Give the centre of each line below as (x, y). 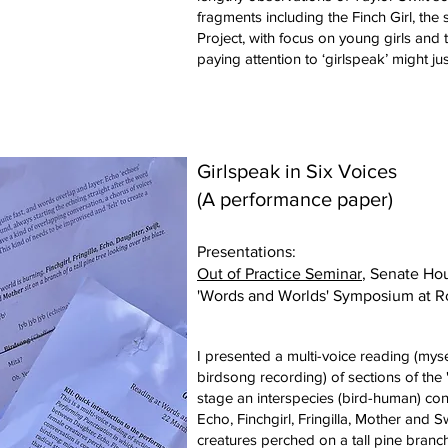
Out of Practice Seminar (279, 273)
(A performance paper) (295, 199)
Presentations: (246, 251)
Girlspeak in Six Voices (297, 171)
